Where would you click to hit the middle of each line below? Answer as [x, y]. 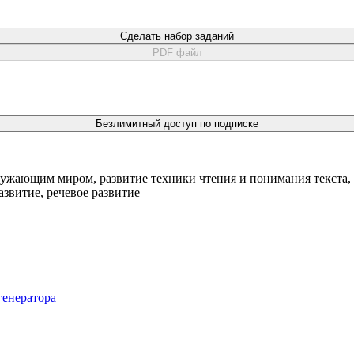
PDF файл [177, 52]
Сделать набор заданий [177, 36]
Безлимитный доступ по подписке [177, 123]
